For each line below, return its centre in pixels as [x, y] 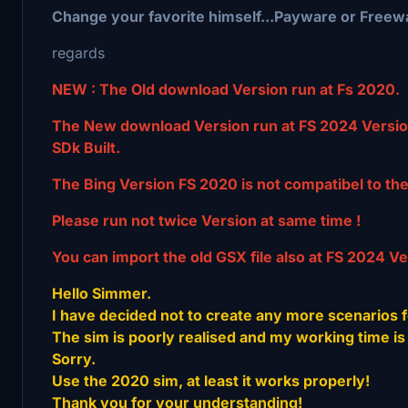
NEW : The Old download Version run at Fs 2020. [226, 89]
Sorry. [74, 358]
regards [78, 52]
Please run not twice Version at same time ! [206, 220]
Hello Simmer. [102, 293]
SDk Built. [86, 147]
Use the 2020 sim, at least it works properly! [211, 380]
